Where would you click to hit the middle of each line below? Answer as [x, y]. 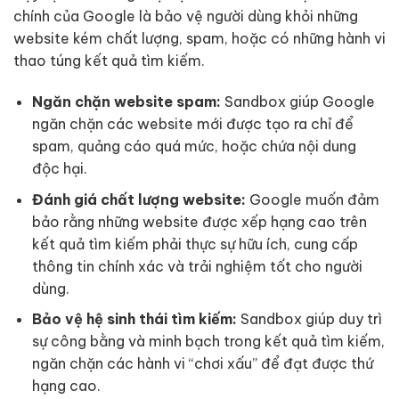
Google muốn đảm [312, 199]
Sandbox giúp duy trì [309, 319]
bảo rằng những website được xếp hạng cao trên [199, 221]
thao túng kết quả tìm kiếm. [109, 61]
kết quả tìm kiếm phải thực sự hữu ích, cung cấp [195, 244]
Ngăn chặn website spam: [126, 102]
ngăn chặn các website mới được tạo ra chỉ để [192, 124]
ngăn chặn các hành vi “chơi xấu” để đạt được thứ [202, 364]
